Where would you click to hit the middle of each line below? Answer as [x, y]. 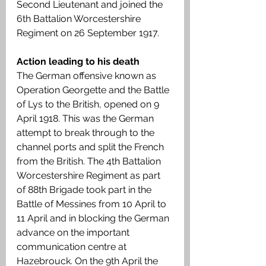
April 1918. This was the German [86, 119]
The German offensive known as [88, 76]
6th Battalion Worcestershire [80, 19]
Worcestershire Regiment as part [90, 176]
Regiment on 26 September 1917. [90, 33]
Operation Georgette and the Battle [94, 90]
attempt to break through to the [87, 133]
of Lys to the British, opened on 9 [89, 104]
